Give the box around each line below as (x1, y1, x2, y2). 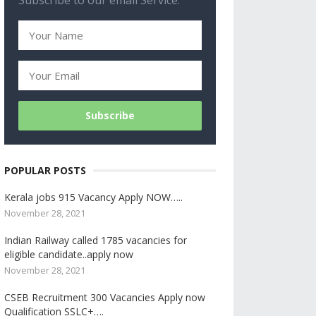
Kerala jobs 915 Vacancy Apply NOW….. (4, 190, 183, 204)
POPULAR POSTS (4, 164, 86, 177)
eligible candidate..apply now (4, 248, 133, 261)
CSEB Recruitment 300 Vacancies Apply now (4, 291, 205, 304)
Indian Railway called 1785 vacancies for (4, 233, 187, 247)
